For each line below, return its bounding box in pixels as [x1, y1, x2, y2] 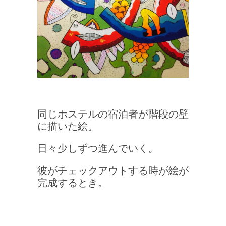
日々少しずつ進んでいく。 [37, 142, 158, 155]
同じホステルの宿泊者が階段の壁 [37, 107, 189, 121]
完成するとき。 [37, 176, 108, 189]
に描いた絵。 [37, 120, 98, 133]
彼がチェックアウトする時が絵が [37, 164, 189, 177]
